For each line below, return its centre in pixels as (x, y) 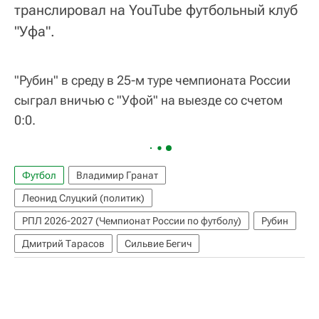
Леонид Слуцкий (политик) (83, 198)
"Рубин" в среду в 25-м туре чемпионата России (152, 80)
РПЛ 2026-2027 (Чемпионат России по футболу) (132, 221)
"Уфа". (35, 32)
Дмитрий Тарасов (63, 244)
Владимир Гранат (117, 176)
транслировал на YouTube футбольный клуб (156, 10)
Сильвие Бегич (158, 244)
